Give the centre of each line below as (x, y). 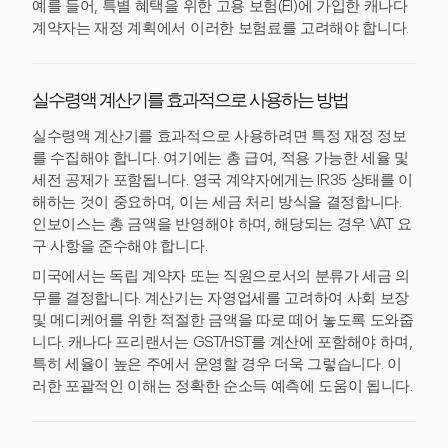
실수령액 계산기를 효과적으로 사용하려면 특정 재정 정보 (219, 136)
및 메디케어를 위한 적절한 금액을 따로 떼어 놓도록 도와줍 (223, 320)
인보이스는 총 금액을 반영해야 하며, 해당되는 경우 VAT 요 (222, 224)
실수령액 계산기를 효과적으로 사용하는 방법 (190, 102)
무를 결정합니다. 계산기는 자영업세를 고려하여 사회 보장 (221, 298)
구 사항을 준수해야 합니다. (120, 246)
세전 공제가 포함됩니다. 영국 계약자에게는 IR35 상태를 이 (223, 180)
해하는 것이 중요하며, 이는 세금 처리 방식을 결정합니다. (217, 202)
